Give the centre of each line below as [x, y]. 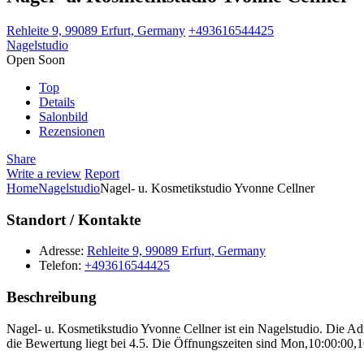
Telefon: [60, 266]
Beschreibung [52, 297]
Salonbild [63, 116]
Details [57, 102]
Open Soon [36, 59]
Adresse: [61, 251]
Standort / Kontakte [74, 219]
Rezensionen [72, 131]
